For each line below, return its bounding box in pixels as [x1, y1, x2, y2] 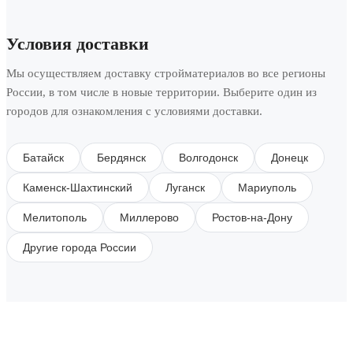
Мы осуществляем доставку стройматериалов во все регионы [6, 66, 325, 80]
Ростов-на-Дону [212, 210, 292, 224]
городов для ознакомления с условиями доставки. [6, 104, 262, 117]
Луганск [165, 180, 205, 194]
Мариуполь [238, 180, 296, 194]
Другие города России [23, 240, 136, 254]
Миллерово [120, 210, 179, 224]
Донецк [271, 150, 308, 164]
